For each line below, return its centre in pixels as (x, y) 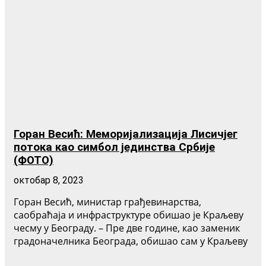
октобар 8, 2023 (49, 180)
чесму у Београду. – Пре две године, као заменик (127, 228)
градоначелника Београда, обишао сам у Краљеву (131, 241)
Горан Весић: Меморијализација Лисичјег (126, 134)
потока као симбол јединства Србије (114, 148)
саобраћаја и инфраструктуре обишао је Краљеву (129, 215)
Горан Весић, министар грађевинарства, (107, 202)
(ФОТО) (34, 161)
